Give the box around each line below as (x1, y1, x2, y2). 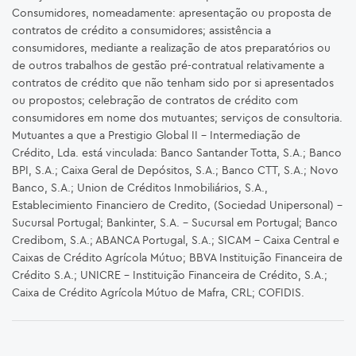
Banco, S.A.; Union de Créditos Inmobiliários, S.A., (12, 180, 268, 195)
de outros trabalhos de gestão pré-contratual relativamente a (12, 58, 324, 72)
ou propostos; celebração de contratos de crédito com (12, 93, 298, 107)
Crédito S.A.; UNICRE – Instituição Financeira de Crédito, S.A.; (12, 268, 327, 282)
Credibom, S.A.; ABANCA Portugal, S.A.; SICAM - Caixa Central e (12, 233, 339, 247)
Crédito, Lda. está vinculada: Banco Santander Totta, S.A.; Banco (12, 145, 342, 160)
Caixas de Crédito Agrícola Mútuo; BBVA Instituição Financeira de (12, 250, 342, 265)
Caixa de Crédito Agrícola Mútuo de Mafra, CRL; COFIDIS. (12, 285, 304, 300)
